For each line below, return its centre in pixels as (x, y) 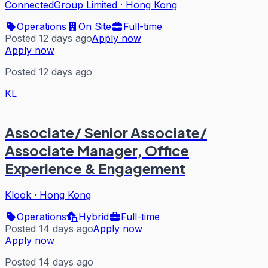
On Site (95, 26)
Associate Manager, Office (97, 150)
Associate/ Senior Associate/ (106, 132)
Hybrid (94, 216)
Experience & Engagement (95, 168)
